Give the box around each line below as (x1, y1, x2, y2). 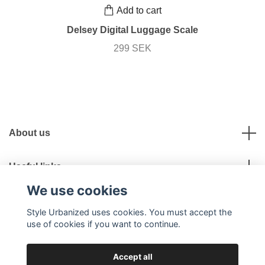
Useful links (9, 161, 62, 172)
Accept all (112, 251, 153, 261)
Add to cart (117, 5, 161, 15)
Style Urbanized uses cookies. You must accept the (26, 206, 232, 217)
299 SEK (114, 43, 151, 54)
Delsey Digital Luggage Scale (67, 25, 198, 35)
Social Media (9, 195, 66, 206)
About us (9, 128, 50, 138)
